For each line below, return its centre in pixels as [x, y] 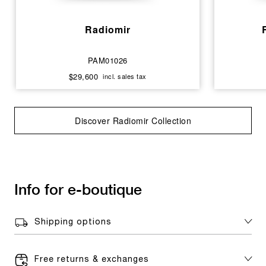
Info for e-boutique [78, 189]
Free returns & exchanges [92, 260]
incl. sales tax [125, 76]
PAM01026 [107, 60]
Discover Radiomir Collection [133, 121]
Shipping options [73, 222]
